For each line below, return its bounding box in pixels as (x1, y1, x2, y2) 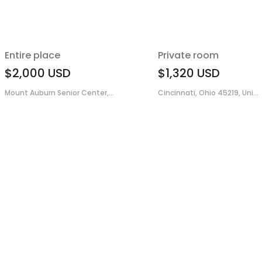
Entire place (5, 49, 60, 63)
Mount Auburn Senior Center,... (5, 88, 114, 98)
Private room (157, 49, 219, 63)
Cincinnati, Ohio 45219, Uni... (157, 88, 258, 98)
